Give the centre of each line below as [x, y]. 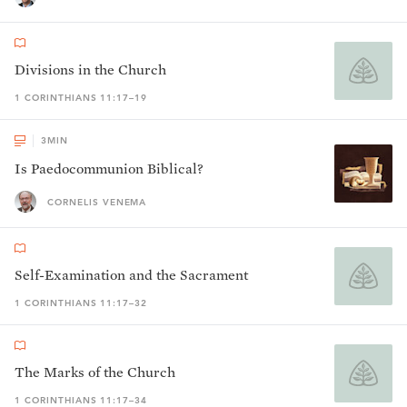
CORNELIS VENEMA [97, 202]
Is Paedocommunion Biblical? [109, 169]
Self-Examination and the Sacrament [131, 275]
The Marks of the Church [95, 372]
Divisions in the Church [90, 69]
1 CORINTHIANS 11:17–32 [81, 303]
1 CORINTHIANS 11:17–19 [81, 98]
